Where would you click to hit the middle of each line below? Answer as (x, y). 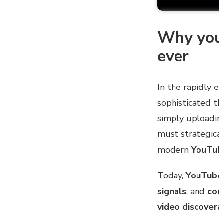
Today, (171, 175)
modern (174, 149)
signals (172, 191)
